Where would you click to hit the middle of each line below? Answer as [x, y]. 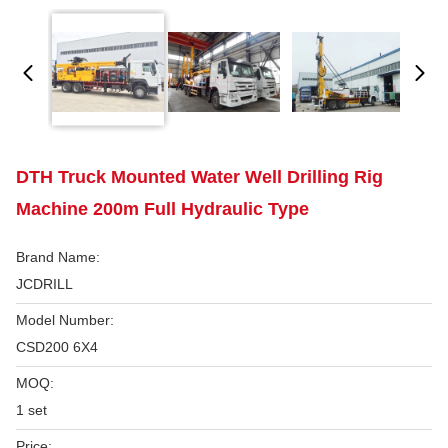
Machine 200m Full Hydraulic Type [162, 209]
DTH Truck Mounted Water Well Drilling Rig [199, 177]
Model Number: [65, 320]
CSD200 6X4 [57, 347]
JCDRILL [44, 284]
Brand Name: [58, 257]
